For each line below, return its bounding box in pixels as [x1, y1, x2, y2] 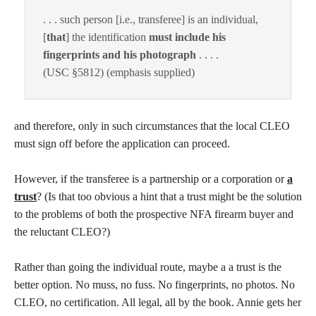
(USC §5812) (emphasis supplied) [43, 66, 195, 78]
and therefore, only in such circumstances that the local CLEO [14, 119, 290, 132]
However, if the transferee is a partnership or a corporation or [14, 172, 287, 185]
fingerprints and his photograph [43, 48, 196, 61]
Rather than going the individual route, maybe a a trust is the [14, 260, 281, 273]
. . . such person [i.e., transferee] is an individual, [43, 13, 258, 25]
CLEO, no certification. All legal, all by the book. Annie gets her [14, 296, 301, 308]
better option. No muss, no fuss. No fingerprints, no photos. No [14, 278, 295, 291]
